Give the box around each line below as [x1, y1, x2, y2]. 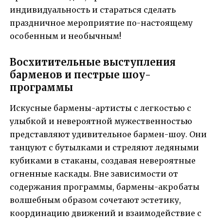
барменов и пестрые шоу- [10, 68, 151, 81]
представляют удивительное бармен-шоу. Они [10, 129, 207, 139]
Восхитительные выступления [10, 55, 176, 68]
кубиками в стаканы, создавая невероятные [10, 155, 196, 165]
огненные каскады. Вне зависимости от [10, 168, 178, 179]
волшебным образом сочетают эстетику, [10, 195, 181, 205]
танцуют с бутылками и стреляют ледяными [10, 142, 199, 152]
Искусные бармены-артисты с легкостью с [10, 103, 191, 113]
